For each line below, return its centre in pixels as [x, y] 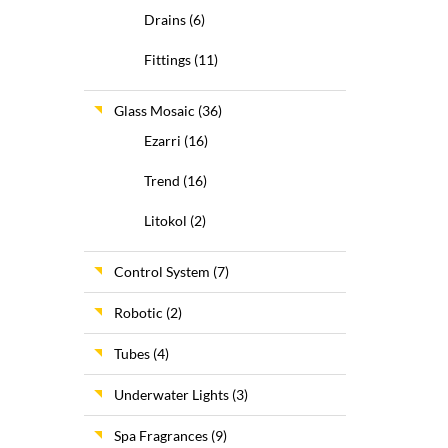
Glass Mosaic [154, 110]
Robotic [138, 312]
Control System [161, 271]
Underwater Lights [171, 394]
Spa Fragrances [160, 435]
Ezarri [162, 140]
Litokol [165, 220]
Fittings [167, 59]
